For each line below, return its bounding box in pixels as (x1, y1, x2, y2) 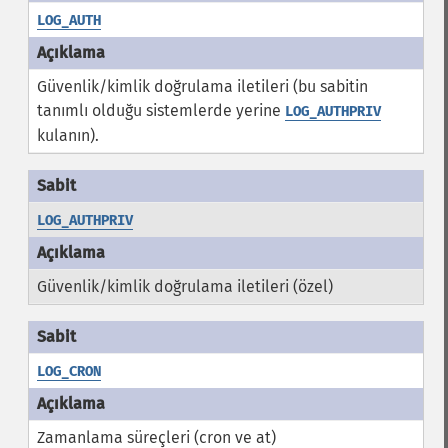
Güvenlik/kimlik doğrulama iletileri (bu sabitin (36, 77, 368, 96)
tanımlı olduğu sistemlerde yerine (36, 101, 285, 120)
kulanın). (36, 126, 99, 145)
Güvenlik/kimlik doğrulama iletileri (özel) (36, 277, 333, 296)
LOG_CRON (36, 363, 101, 380)
